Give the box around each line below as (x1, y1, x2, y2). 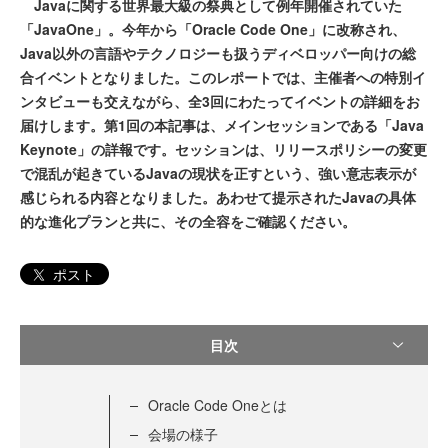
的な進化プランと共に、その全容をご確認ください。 (20, 211, 356, 231)
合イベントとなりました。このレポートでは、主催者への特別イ (20, 67, 426, 87)
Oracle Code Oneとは (148, 395, 287, 416)
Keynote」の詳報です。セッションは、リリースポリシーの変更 (20, 139, 427, 159)
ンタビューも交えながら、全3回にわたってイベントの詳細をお (20, 91, 420, 111)
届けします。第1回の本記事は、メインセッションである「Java (20, 115, 424, 135)
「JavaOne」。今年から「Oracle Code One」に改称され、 (20, 19, 406, 39)
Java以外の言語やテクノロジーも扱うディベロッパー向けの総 (20, 43, 416, 63)
